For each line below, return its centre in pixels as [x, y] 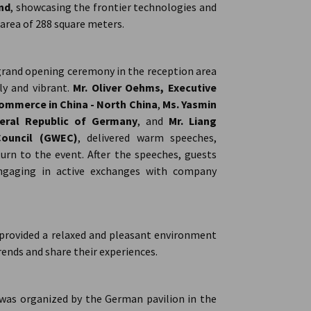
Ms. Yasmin [189, 104]
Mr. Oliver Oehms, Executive [145, 87]
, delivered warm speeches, [147, 137]
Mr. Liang [193, 121]
